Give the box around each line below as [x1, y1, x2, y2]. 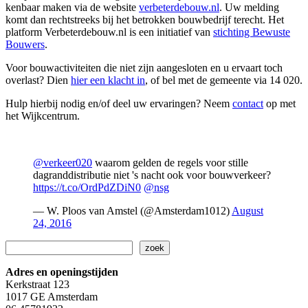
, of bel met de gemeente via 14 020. [145, 74, 302, 86]
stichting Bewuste [213, 25, 290, 38]
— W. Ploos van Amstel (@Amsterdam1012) [33, 204, 232, 217]
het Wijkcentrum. [5, 109, 80, 122]
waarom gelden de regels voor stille [92, 156, 248, 168]
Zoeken [5, 239, 38, 252]
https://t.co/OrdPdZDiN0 [33, 181, 141, 193]
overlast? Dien [5, 74, 71, 86]
